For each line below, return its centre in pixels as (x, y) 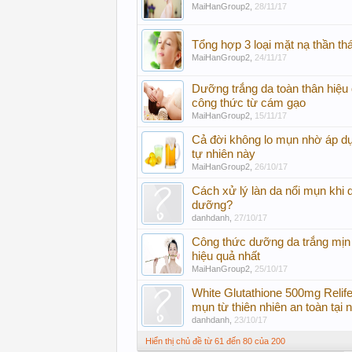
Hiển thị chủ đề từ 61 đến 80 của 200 (215, 341)
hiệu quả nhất (226, 256)
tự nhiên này (224, 154)
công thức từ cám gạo (249, 103)
